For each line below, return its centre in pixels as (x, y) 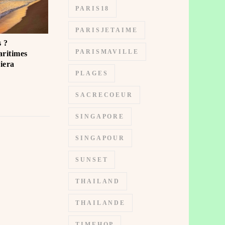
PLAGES (92, 73)
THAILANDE (101, 203)
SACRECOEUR (104, 95)
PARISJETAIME (107, 30)
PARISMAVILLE (107, 52)
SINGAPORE (100, 117)
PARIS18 (93, 9)
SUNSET (92, 160)
